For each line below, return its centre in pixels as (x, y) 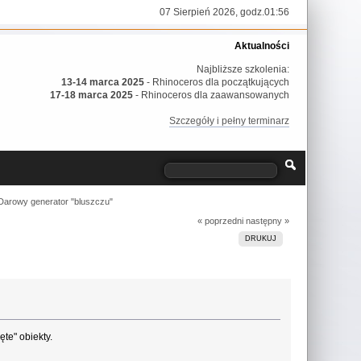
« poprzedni (220, 221)
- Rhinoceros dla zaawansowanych (212, 95)
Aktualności (262, 46)
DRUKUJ (261, 239)
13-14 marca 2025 (103, 82)
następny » (267, 221)
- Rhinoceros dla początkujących (217, 82)
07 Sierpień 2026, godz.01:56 (225, 12)
